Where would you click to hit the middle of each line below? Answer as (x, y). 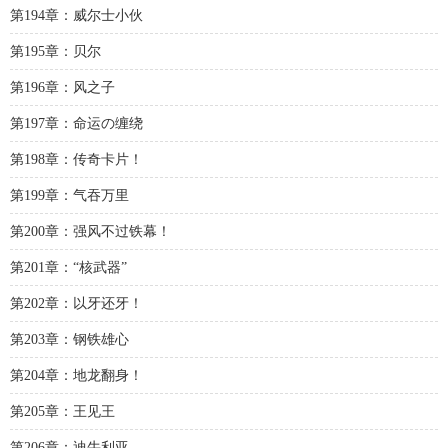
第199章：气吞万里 (69, 195)
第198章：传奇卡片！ (76, 159)
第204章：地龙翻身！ (76, 375)
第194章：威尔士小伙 (76, 15)
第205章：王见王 (62, 411)
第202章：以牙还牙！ (76, 303)
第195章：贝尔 (55, 51)
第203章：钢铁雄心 (69, 339)
